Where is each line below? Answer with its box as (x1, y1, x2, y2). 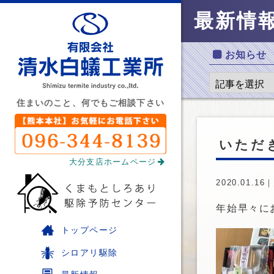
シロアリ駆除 (61, 247, 118, 257)
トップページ (61, 224, 118, 235)
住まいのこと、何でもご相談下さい (16, 98, 165, 108)
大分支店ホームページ (68, 157, 157, 166)
